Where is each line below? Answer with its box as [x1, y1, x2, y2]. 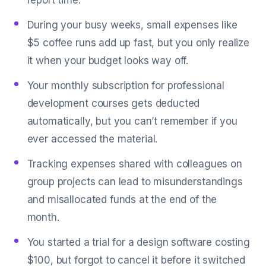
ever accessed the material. [27, 133, 158, 145]
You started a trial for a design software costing [27, 236, 250, 248]
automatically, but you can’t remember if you [27, 115, 237, 127]
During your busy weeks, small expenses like [27, 19, 237, 31]
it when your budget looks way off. [27, 55, 189, 66]
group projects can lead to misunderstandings [27, 176, 243, 188]
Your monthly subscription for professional [27, 80, 224, 91]
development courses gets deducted [27, 97, 200, 109]
